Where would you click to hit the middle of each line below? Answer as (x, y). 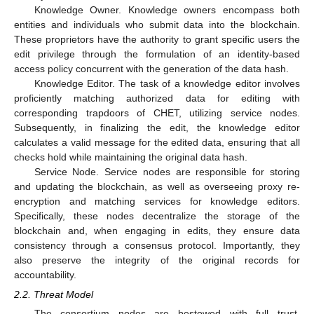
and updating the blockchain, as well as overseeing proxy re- (157, 186)
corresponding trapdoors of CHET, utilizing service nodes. (157, 112)
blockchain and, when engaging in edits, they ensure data (157, 230)
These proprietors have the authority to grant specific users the (157, 39)
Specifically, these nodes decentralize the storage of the (157, 216)
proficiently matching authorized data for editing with (157, 98)
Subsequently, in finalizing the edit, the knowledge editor (157, 127)
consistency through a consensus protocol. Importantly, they (157, 245)
